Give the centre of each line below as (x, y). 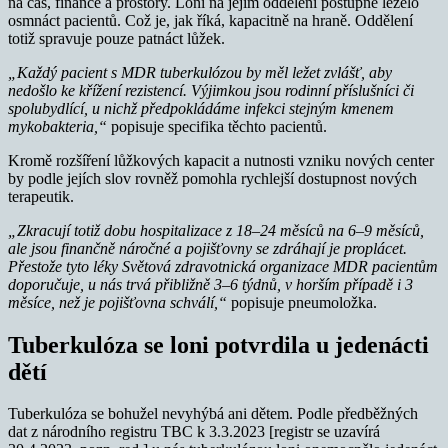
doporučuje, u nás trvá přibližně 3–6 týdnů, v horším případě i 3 (210, 284)
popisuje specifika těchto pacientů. (219, 126)
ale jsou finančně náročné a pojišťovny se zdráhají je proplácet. (207, 248)
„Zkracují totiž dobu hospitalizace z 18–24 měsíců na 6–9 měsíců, (216, 230)
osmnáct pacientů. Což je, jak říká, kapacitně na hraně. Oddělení (210, 20)
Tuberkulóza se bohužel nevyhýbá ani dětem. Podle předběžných (213, 414)
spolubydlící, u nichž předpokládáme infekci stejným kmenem (201, 108)
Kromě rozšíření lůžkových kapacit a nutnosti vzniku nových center (221, 160)
